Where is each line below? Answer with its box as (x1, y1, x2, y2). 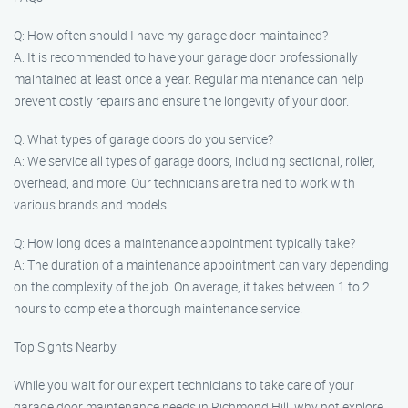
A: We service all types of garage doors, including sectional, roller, (14, 152, 375, 169)
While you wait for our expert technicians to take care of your (14, 376, 354, 393)
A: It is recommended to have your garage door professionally (14, 48, 358, 66)
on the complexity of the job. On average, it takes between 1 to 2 (14, 278, 370, 295)
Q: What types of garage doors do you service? (14, 130, 273, 148)
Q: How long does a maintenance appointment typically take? (14, 234, 355, 251)
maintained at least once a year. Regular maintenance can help (14, 70, 364, 87)
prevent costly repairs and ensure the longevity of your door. (14, 92, 349, 109)
